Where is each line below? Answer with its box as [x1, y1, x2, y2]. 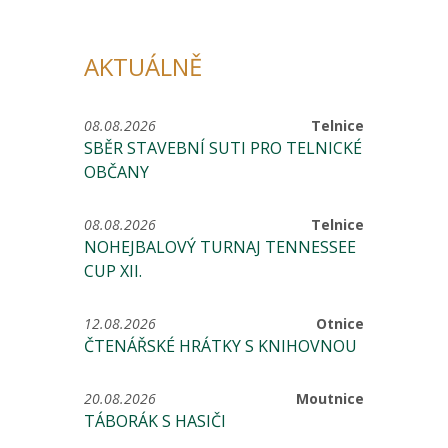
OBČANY [84, 161, 149, 183]
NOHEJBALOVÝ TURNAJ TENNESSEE [84, 236, 356, 258]
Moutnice [296, 389, 364, 408]
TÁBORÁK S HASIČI [84, 410, 226, 432]
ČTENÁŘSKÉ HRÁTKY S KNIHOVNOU [84, 335, 357, 357]
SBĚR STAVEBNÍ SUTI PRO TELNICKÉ [84, 137, 362, 159]
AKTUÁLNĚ [84, 50, 202, 83]
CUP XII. [84, 260, 142, 282]
